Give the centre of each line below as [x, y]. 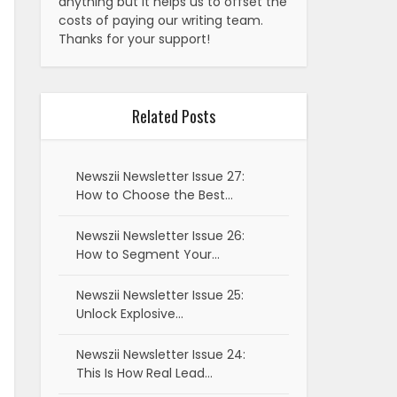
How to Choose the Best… [155, 195]
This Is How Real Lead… [144, 374]
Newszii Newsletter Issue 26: [160, 236]
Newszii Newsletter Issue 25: [160, 296]
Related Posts [174, 117]
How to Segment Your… [148, 255]
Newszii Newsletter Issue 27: [160, 177]
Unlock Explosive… [130, 314]
